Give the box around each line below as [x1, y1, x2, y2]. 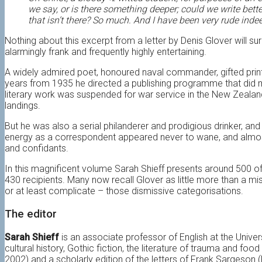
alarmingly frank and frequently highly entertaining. [5, 46, 206, 58]
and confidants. [5, 143, 68, 154]
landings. [5, 100, 40, 112]
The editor [5, 207, 57, 220]
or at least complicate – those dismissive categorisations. [5, 185, 243, 197]
